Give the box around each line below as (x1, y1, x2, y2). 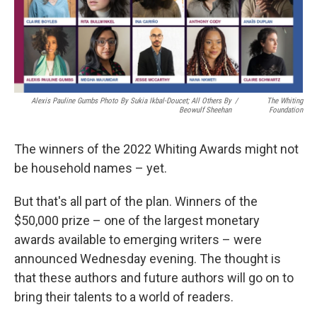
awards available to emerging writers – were (14, 232, 262, 248)
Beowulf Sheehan (179, 105, 232, 115)
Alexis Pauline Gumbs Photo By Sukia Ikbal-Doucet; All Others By (31, 96, 232, 106)
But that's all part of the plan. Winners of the (14, 194, 258, 209)
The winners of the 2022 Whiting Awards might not (14, 142, 299, 157)
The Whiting (267, 96, 303, 106)
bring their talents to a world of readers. (14, 289, 234, 305)
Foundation (269, 105, 303, 115)
